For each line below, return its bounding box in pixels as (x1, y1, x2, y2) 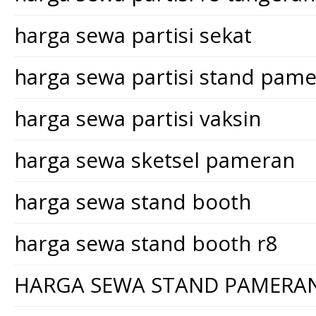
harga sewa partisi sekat (14, 20, 252, 49)
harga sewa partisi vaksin (14, 104, 261, 133)
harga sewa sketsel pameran (14, 145, 295, 174)
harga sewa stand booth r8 (14, 229, 278, 257)
